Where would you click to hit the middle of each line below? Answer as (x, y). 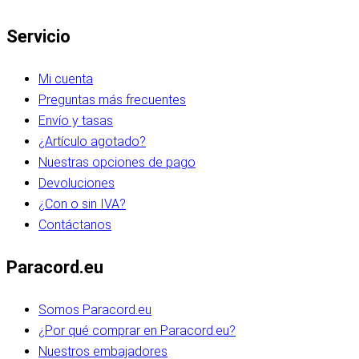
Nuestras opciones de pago (117, 162)
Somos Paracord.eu (95, 309)
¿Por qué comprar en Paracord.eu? (137, 330)
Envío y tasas (76, 120)
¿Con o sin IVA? (82, 204)
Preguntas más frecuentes (112, 99)
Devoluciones (77, 183)
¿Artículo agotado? (92, 141)
